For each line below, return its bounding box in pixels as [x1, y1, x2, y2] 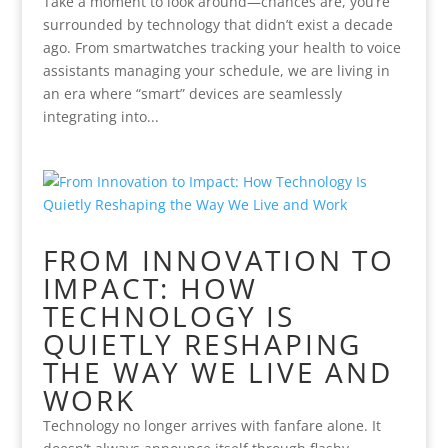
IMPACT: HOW [42, 269, 258, 307]
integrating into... [42, 107, 159, 126]
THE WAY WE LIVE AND [42, 353, 393, 391]
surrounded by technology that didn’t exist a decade [42, 15, 393, 34]
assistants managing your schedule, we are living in [42, 61, 390, 80]
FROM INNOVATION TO [42, 241, 395, 279]
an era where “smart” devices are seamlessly [42, 84, 342, 103]
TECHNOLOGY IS [42, 297, 295, 335]
